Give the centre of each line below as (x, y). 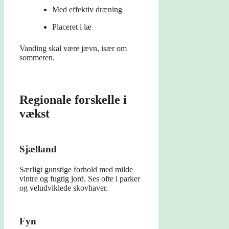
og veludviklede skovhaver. (64, 188)
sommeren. (37, 58)
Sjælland (38, 149)
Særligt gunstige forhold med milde (76, 170)
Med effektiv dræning (87, 10)
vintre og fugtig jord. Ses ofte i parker (80, 179)
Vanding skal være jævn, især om (73, 49)
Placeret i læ (72, 27)
